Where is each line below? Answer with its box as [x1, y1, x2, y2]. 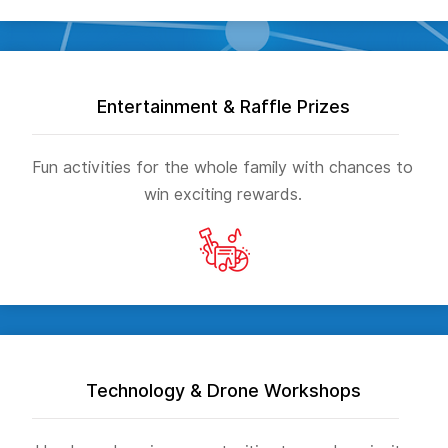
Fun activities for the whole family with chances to [32, 157, 413, 177]
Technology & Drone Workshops [85, 379, 361, 401]
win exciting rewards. [143, 184, 302, 204]
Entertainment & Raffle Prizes [96, 95, 350, 117]
